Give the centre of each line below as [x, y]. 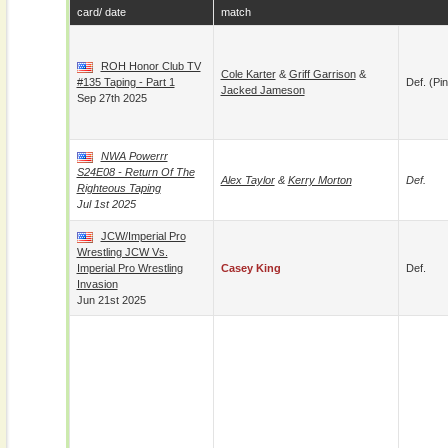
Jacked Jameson [262, 90]
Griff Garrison [322, 74]
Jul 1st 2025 [106, 204]
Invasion [97, 284]
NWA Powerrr [134, 156]
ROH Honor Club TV [150, 66]
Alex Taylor [247, 180]
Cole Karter [248, 74]
